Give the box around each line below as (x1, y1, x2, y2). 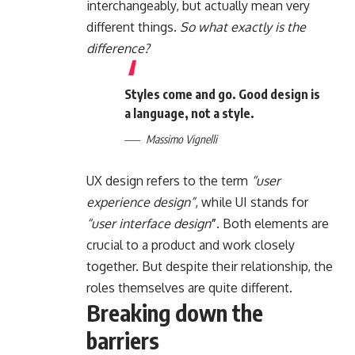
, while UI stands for (195, 194, 308, 211)
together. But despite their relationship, (86, 258, 314, 275)
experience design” (86, 194, 195, 211)
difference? (86, 40, 150, 57)
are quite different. (185, 280, 292, 296)
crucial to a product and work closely (86, 237, 295, 254)
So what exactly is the (180, 19, 306, 36)
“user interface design (86, 216, 211, 232)
